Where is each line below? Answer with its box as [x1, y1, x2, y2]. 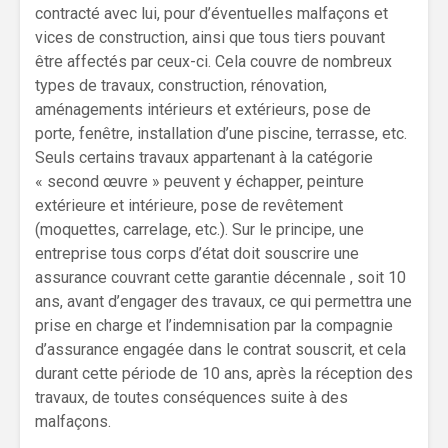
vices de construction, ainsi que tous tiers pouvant [35, 27, 385, 47]
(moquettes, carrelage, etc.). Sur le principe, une [35, 219, 364, 239]
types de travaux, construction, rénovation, [35, 75, 327, 95]
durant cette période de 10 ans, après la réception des [35, 363, 413, 383]
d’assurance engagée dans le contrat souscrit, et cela [35, 339, 406, 359]
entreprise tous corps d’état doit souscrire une [35, 243, 359, 263]
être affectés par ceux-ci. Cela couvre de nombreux [35, 51, 392, 71]
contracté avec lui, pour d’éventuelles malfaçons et [35, 3, 388, 23]
